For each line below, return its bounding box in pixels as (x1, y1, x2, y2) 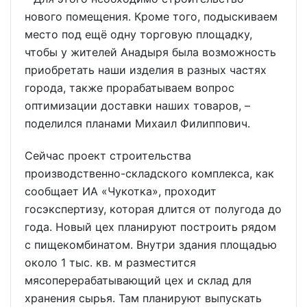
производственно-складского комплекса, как (25, 167, 274, 181)
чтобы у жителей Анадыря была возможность (25, 45, 276, 60)
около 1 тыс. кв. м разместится (25, 256, 196, 270)
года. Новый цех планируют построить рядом (25, 220, 276, 234)
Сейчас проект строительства (25, 149, 191, 163)
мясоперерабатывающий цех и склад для (25, 273, 251, 288)
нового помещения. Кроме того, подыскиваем (25, 10, 278, 24)
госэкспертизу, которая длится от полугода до (25, 202, 282, 217)
